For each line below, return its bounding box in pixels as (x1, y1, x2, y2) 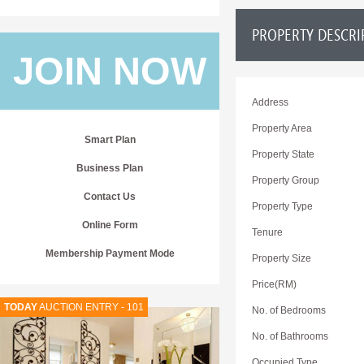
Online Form (81, 219, 138, 231)
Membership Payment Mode (45, 248, 175, 259)
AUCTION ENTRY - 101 (37, 301, 144, 313)
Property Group (252, 175, 319, 186)
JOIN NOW (13, 50, 206, 93)
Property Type (252, 201, 313, 212)
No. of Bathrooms (252, 331, 328, 342)
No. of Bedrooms (252, 305, 326, 316)
